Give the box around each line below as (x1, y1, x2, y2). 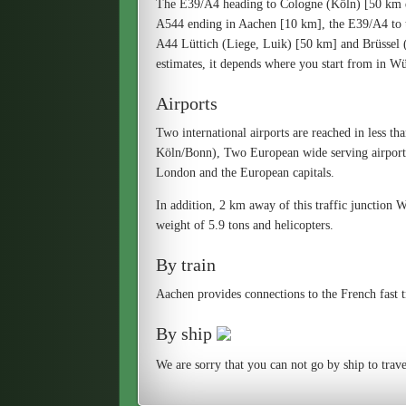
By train (156, 255, 216, 275)
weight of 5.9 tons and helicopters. (156, 218, 333, 232)
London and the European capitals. (156, 166, 334, 179)
